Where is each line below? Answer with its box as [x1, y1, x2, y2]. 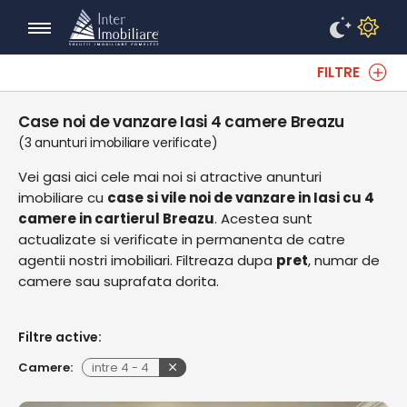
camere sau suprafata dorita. [18, 272, 219, 291]
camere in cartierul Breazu [18, 209, 214, 228]
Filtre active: [18, 328, 102, 346]
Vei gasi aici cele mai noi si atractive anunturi [18, 167, 322, 186]
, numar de [308, 251, 380, 270]
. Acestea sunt [214, 209, 313, 228]
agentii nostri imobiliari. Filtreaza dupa [18, 251, 276, 270]
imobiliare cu [18, 188, 107, 207]
